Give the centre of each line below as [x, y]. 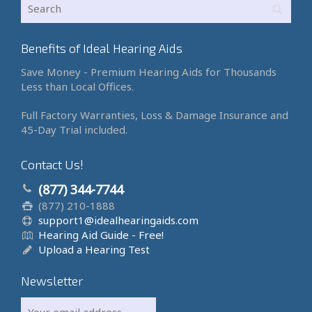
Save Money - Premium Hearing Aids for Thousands [149, 72]
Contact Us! [52, 164]
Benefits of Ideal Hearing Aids [102, 48]
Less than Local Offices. [77, 86]
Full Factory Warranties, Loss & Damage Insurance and [155, 115]
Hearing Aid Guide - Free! [101, 235]
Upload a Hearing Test [94, 249]
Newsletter [52, 281]
